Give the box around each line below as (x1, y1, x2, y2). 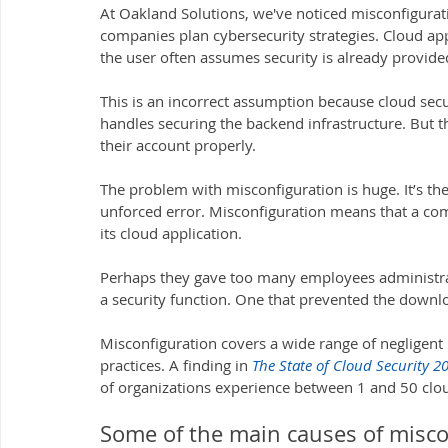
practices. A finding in (100, 355, 252, 376)
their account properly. (100, 135, 256, 156)
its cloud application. (100, 223, 246, 244)
